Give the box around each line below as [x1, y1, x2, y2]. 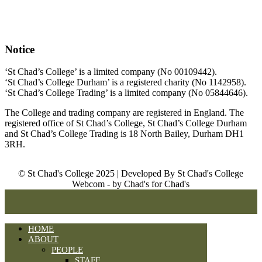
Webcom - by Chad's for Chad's [72, 179, 190, 189]
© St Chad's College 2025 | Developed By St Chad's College [18, 168, 244, 179]
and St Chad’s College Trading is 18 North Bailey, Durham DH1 [5, 129, 244, 139]
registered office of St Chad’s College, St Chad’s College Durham [5, 118, 247, 129]
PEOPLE [51, 245, 83, 255]
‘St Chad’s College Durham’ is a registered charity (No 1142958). [5, 77, 246, 88]
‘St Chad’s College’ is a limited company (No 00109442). [5, 67, 217, 77]
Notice [5, 43, 35, 56]
